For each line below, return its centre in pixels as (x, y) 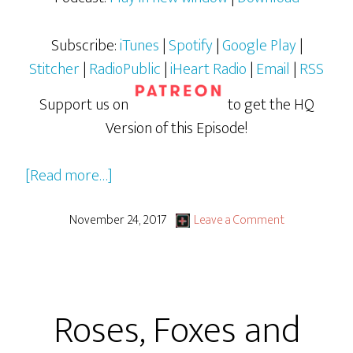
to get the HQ (269, 104)
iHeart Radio (208, 69)
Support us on (85, 104)
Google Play (259, 45)
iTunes (139, 45)
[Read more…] (69, 175)
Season (135, 245)
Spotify (190, 45)
